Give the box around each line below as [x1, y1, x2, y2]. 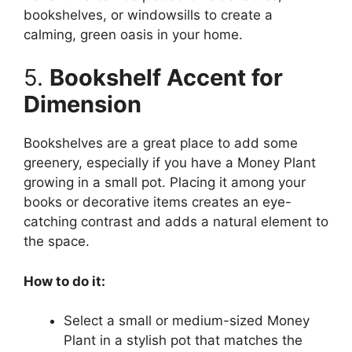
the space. [24, 233, 90, 250]
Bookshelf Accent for [49, 64, 283, 92]
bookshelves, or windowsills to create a [24, 6, 273, 23]
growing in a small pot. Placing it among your [24, 174, 306, 191]
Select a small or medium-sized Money [64, 313, 310, 329]
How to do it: [24, 273, 105, 289]
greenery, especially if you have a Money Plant [24, 155, 316, 171]
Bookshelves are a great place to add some [24, 135, 298, 152]
